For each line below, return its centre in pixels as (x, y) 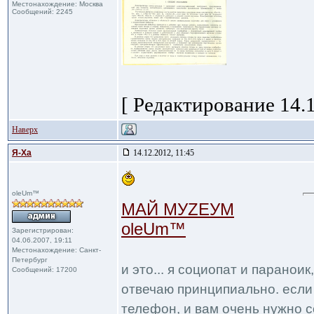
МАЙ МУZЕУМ (178, 209)
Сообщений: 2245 (42, 12)
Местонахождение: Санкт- (56, 250)
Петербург (30, 260)
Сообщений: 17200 (45, 269)
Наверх (25, 130)
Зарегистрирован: (43, 230)
